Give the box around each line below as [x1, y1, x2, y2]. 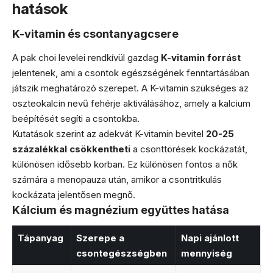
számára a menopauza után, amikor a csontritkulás [12, 173, 222, 185]
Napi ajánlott [180, 232, 239, 244]
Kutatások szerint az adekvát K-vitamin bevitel [12, 127, 206, 140]
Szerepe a [76, 232, 124, 244]
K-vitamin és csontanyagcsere [12, 27, 179, 40]
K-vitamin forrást [161, 51, 241, 63]
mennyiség [180, 247, 232, 259]
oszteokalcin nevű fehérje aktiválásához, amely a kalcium [12, 97, 250, 109]
